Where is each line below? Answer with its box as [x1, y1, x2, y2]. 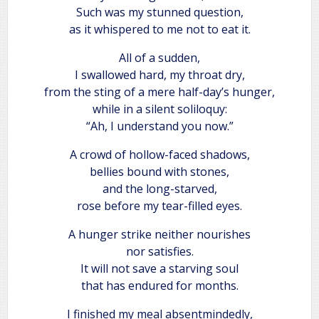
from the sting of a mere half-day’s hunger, [44, 83, 275, 100]
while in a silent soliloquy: [92, 100, 227, 117]
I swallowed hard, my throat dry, [74, 66, 245, 83]
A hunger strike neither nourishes [68, 226, 251, 242]
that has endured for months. [80, 277, 239, 293]
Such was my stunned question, [75, 4, 244, 20]
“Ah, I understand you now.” [85, 117, 234, 134]
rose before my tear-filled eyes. [77, 197, 242, 214]
